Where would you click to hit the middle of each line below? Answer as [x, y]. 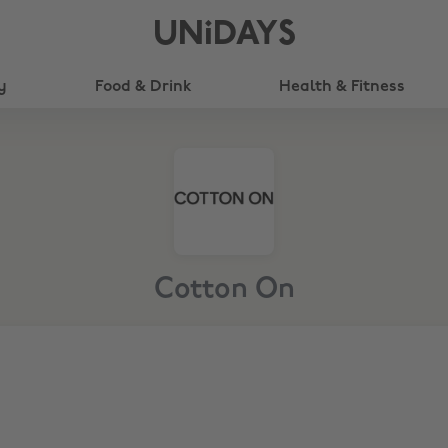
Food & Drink [142, 87]
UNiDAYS [224, 35]
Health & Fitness [342, 87]
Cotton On [224, 290]
